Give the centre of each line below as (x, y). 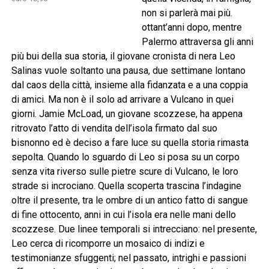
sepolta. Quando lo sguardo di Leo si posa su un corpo (125, 157)
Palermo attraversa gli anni (197, 42)
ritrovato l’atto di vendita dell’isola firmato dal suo (114, 128)
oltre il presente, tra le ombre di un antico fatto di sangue (129, 201)
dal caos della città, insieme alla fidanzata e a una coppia (129, 85)
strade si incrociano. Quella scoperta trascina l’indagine (126, 186)
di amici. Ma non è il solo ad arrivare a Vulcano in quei (122, 100)
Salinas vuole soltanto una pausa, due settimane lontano (128, 71)
